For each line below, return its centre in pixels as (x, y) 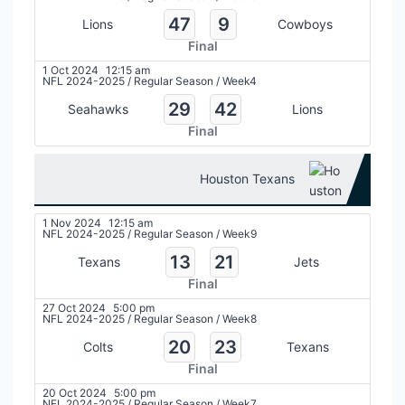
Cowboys (305, 24)
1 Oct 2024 (71, 70)
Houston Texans (247, 179)
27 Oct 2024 (74, 308)
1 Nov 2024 (72, 223)
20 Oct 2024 (75, 393)
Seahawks (98, 109)
